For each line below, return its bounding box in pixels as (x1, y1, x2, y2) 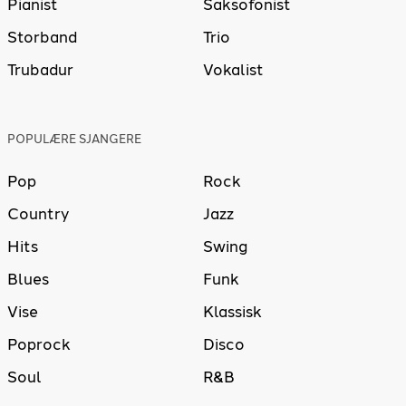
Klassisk (203, 302, 262, 321)
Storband (7, 28, 77, 47)
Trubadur (7, 61, 73, 80)
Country (7, 204, 69, 223)
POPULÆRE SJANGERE (7, 131, 141, 146)
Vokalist (203, 61, 264, 80)
